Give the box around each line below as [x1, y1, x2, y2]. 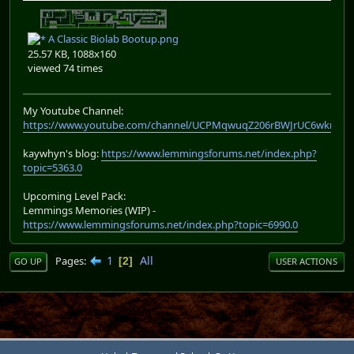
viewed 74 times [28, 61, 103, 76]
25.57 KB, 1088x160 [28, 47, 116, 62]
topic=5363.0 [23, 160, 82, 175]
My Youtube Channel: [23, 104, 123, 119]
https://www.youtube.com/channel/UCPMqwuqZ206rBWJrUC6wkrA [23, 118, 340, 133]
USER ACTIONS [276, 255, 337, 268]
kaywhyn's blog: [23, 146, 101, 161]
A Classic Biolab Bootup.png [46, 31, 179, 46]
